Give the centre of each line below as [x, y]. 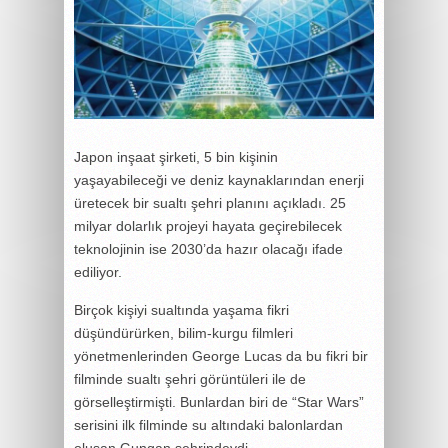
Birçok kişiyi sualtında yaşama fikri [181, 309]
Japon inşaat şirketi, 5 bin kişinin [176, 156]
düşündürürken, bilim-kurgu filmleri [183, 332]
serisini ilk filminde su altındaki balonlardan [208, 424]
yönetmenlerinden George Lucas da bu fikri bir [221, 355]
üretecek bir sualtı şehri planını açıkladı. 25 [210, 202]
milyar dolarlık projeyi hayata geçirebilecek [208, 225]
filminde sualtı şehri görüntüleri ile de [190, 378]
